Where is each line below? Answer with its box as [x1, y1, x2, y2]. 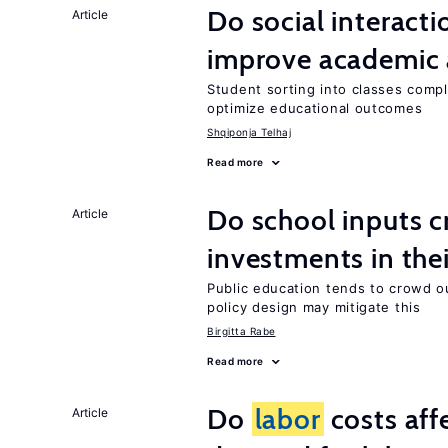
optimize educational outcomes [207, 100, 423, 116]
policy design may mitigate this [207, 299, 421, 315]
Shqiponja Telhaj [207, 126, 291, 138]
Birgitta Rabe [207, 325, 276, 337]
